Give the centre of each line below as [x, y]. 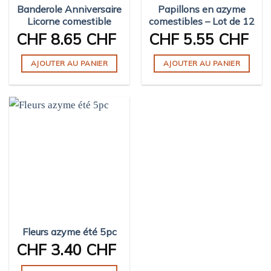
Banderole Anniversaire [69, 9]
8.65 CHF [81, 39]
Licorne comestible [69, 21]
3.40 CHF [81, 250]
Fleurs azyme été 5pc [69, 231]
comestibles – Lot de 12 [202, 21]
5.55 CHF [214, 39]
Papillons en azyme [202, 9]
